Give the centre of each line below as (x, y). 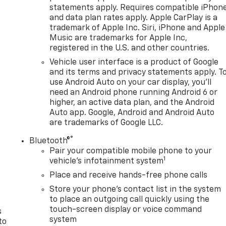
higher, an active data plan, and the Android (132, 103)
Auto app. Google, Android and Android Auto (132, 113)
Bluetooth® (50, 141)
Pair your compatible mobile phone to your (131, 151)
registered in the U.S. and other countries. (130, 48)
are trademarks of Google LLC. (106, 123)
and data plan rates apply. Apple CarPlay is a (134, 18)
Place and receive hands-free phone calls (129, 175)
